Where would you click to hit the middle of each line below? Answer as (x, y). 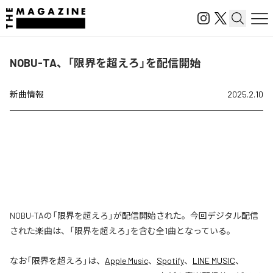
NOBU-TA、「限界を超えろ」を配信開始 (105, 63)
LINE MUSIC (214, 261)
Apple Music (126, 261)
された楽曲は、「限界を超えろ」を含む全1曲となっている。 (122, 231)
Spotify (170, 261)
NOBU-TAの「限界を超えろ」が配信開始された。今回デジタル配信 (134, 215)
